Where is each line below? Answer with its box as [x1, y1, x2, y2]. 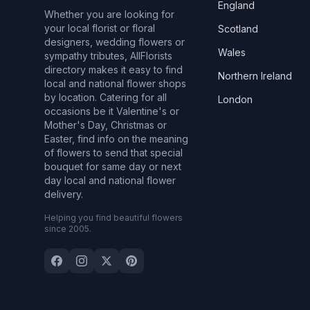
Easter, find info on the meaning [44, 133, 188, 145]
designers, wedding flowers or [44, 36, 185, 48]
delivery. [44, 188, 83, 200]
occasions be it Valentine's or [44, 105, 179, 117]
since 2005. [44, 224, 91, 234]
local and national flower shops [44, 77, 186, 89]
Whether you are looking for [44, 8, 174, 20]
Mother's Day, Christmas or [44, 119, 167, 131]
